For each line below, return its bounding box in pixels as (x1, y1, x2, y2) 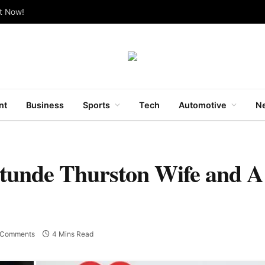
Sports (83, 99, 110, 110)
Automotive (179, 99, 227, 110)
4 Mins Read (51, 230, 93, 239)
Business (26, 99, 64, 110)
